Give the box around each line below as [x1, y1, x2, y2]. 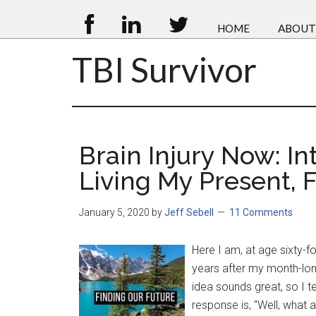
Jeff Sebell [164, 207, 214, 218]
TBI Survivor [72, 49, 257, 90]
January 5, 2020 [79, 207, 150, 218]
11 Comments [229, 207, 293, 218]
